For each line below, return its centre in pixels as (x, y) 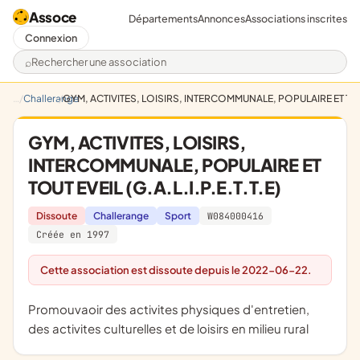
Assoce (53, 17)
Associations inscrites (296, 18)
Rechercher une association (108, 69)
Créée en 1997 (73, 234)
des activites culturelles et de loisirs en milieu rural (168, 328)
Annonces (221, 18)
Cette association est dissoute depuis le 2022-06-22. (180, 270)
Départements (163, 18)
